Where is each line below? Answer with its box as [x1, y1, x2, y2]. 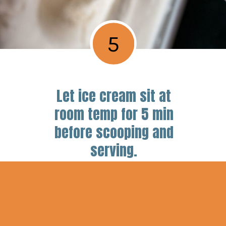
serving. [90, 140, 138, 161]
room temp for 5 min [54, 103, 174, 125]
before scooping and [54, 122, 174, 143]
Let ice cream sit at [56, 85, 172, 106]
